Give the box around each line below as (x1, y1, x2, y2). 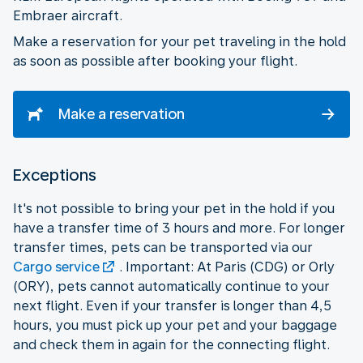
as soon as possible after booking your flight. (13, 53, 297, 69)
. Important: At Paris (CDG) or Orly (119, 258, 335, 275)
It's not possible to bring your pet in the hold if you (13, 200, 335, 216)
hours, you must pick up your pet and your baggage (13, 317, 337, 333)
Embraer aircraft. (13, 7, 126, 23)
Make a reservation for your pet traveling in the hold (13, 33, 346, 49)
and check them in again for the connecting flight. (13, 336, 333, 352)
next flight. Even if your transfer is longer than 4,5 (13, 297, 331, 314)
